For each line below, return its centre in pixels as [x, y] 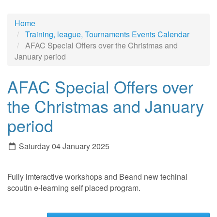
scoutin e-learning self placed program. [74, 188]
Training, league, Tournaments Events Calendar [107, 34]
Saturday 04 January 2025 [63, 146]
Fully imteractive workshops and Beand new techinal [97, 177]
